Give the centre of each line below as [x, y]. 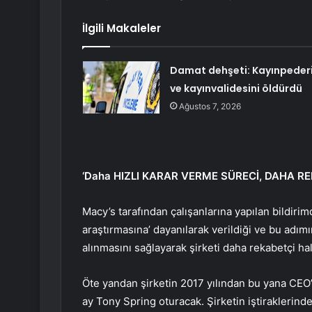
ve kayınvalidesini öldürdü [236, 89]
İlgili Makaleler [122, 29]
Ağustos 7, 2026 [210, 107]
